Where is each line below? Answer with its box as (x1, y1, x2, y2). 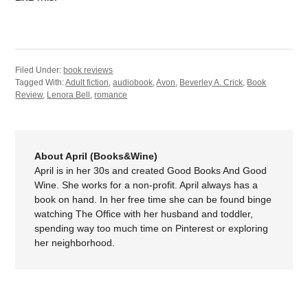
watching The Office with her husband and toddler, (34, 208, 254, 219)
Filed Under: (15, 65, 64, 75)
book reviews (63, 65, 113, 75)
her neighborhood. (34, 236, 115, 248)
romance (94, 89, 128, 100)
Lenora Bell (47, 89, 91, 100)
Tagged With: (15, 77, 66, 87)
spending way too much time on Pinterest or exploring (34, 222, 269, 234)
